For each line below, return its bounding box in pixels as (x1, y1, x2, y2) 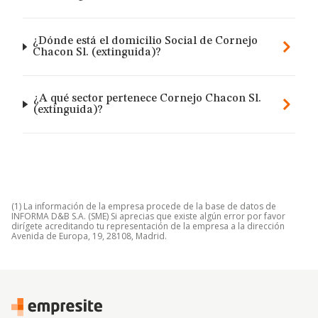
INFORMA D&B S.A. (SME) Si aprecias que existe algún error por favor (11, 210, 285, 222)
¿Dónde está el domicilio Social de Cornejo (32, 35, 258, 47)
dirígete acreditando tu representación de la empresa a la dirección (11, 220, 285, 232)
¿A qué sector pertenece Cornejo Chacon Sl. (33, 93, 261, 104)
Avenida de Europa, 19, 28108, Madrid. (11, 230, 167, 242)
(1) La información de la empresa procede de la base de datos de (11, 200, 276, 212)
